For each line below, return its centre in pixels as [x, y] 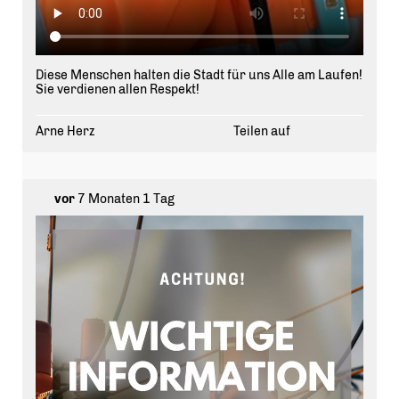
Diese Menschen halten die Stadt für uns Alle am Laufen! [199, 75]
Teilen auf [261, 131]
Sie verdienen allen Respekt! [118, 89]
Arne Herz [65, 131]
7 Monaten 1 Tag [124, 199]
